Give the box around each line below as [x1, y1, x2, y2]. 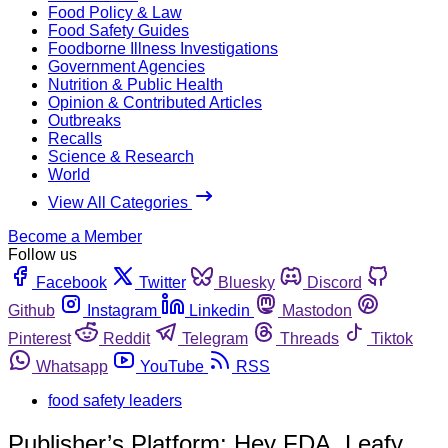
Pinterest [8, 329, 71, 347]
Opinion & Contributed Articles [48, 93, 262, 111]
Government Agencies [48, 57, 205, 75]
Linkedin [189, 301, 250, 319]
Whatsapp [36, 357, 108, 375]
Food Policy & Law [48, 3, 182, 21]
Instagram [87, 301, 157, 319]
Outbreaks [48, 111, 121, 129]
